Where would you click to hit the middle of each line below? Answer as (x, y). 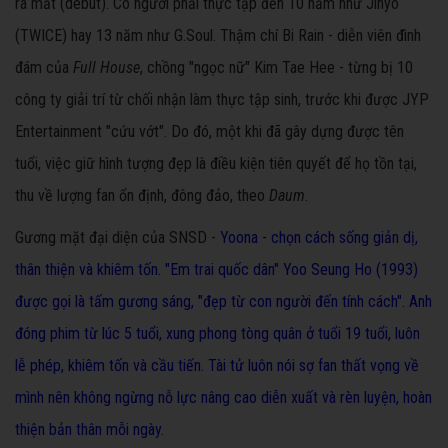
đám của (44, 68)
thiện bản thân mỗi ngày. (89, 430)
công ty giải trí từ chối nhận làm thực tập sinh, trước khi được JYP (222, 100)
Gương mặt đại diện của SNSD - (117, 238)
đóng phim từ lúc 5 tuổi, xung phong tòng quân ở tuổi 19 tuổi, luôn (217, 334)
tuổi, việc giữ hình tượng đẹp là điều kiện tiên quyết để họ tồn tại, (216, 164)
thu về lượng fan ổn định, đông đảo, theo (142, 196)
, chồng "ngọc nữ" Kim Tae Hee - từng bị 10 (276, 68)
